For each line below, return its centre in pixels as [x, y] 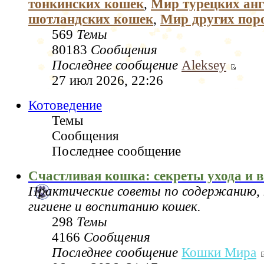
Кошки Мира [219, 252]
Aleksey [204, 65]
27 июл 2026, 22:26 [108, 80]
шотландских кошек [91, 19]
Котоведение [65, 105]
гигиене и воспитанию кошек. [115, 206]
